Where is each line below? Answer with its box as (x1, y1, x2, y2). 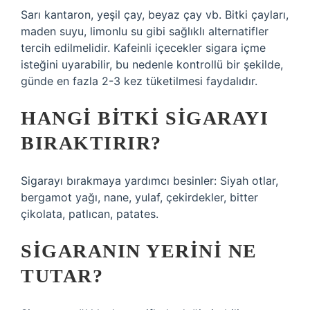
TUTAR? (21, 265, 103, 286)
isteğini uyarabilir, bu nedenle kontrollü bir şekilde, (21, 57, 283, 71)
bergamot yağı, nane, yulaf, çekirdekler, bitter (21, 190, 258, 204)
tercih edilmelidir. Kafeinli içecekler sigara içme (21, 41, 266, 55)
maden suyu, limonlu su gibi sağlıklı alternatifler (21, 24, 268, 38)
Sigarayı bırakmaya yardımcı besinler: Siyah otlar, (21, 174, 278, 188)
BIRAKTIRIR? (21, 132, 162, 154)
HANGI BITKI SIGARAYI (21, 107, 268, 129)
